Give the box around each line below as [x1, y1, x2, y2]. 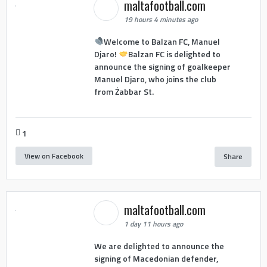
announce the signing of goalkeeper [94, 60, 231, 73]
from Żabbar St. [94, 85, 154, 98]
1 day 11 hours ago [123, 218, 183, 229]
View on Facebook [24, 150, 83, 162]
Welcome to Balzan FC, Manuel [103, 35, 220, 48]
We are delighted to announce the [94, 240, 224, 253]
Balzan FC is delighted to [128, 48, 221, 61]
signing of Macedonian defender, [94, 252, 218, 265]
